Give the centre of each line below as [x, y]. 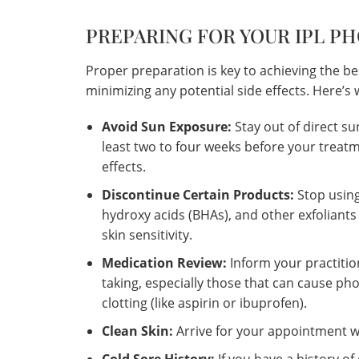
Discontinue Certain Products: [198, 195]
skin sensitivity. [147, 235]
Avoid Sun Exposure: [167, 127]
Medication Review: [164, 263]
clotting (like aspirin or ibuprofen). [204, 303]
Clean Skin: [137, 331]
